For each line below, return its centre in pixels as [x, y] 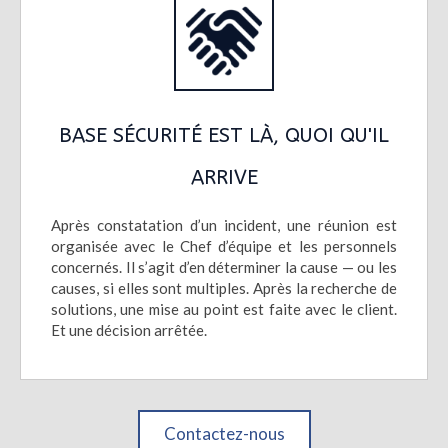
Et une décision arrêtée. [129, 330]
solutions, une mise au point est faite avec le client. [224, 309]
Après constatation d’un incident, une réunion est [224, 225]
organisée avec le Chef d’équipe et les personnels [224, 246]
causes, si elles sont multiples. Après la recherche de [224, 288]
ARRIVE [224, 177]
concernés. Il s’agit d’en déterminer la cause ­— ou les [224, 267]
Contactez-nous [224, 433]
